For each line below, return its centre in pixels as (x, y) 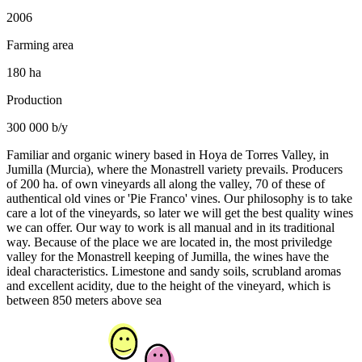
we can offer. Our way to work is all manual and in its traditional (170, 228)
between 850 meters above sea (84, 301)
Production (34, 100)
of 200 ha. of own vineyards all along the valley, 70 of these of (166, 184)
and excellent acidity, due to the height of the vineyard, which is (168, 286)
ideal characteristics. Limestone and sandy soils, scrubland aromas (174, 271)
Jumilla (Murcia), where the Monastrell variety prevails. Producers (175, 170)
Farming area (40, 45)
